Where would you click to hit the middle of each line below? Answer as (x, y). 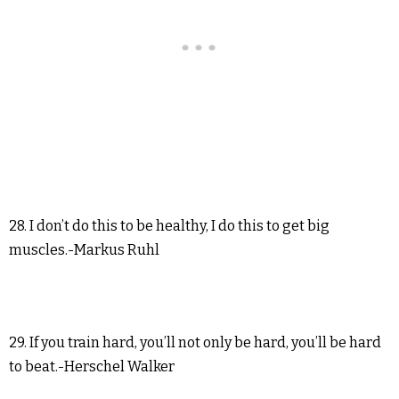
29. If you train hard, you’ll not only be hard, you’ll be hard (195, 343)
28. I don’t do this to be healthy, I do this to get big (169, 226)
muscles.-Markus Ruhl (84, 250)
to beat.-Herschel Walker (92, 367)
